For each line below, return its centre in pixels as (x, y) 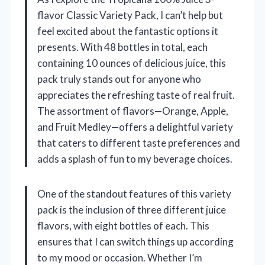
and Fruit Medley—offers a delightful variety (135, 127)
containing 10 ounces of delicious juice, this (132, 63)
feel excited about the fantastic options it (128, 31)
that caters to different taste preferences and (139, 143)
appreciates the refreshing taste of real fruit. (136, 95)
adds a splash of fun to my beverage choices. (135, 159)
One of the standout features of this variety (134, 193)
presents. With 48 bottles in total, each (122, 47)
